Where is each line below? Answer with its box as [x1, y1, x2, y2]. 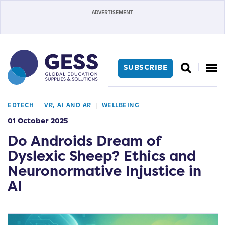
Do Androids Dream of [8, 131, 161, 150]
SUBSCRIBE [123, 64, 167, 72]
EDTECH [8, 102, 34, 109]
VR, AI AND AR [44, 102, 91, 109]
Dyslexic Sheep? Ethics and [8, 146, 196, 165]
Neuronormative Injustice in [8, 161, 201, 180]
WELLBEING [101, 102, 139, 109]
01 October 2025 [8, 117, 68, 125]
